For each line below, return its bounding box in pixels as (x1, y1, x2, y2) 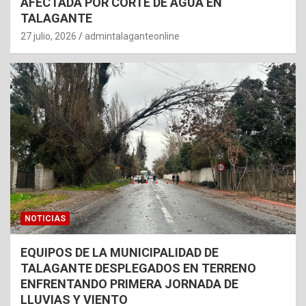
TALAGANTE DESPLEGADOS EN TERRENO (20, 260, 256, 275)
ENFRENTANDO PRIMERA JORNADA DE (20, 276, 238, 291)
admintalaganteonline (85, 31, 180, 42)
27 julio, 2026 (20, 31, 76, 42)
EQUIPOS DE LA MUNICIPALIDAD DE (20, 245, 219, 260)
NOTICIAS (25, 213, 66, 223)
